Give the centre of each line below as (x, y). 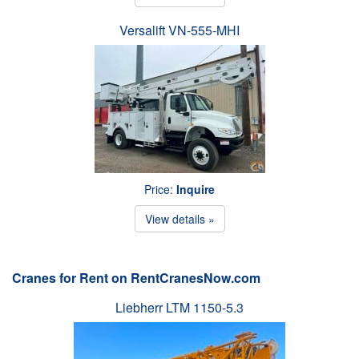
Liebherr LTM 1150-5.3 (179, 307)
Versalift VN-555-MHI (179, 30)
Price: (160, 189)
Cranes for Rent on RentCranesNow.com (136, 277)
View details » (179, 218)
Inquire (196, 189)
